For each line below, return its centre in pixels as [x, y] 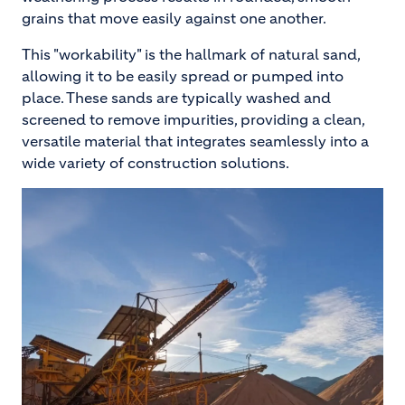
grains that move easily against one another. [174, 18]
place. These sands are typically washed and [176, 98]
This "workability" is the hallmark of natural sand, [191, 54]
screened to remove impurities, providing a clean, [193, 119]
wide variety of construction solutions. [155, 163]
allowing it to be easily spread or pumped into [183, 76]
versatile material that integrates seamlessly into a [195, 141]
